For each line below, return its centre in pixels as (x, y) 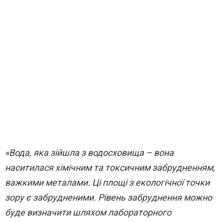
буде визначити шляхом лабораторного (88, 213)
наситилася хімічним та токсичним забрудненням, (110, 168)
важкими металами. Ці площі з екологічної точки (107, 183)
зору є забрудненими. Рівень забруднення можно (109, 198)
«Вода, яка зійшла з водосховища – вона (89, 153)
